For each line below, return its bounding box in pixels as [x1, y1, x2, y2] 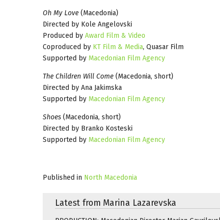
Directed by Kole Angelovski [43, 20, 132, 28]
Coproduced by [43, 42, 93, 51]
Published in [43, 173, 82, 182]
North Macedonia [84, 173, 137, 182]
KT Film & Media [93, 42, 143, 51]
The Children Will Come [43, 72, 113, 81]
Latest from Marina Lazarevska [55, 197, 176, 208]
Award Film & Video [85, 31, 145, 40]
